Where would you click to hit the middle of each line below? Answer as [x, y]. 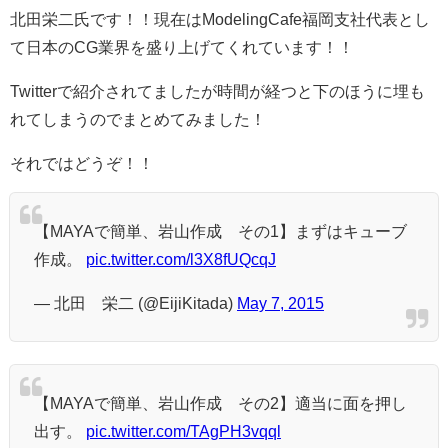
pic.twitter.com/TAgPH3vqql [183, 431]
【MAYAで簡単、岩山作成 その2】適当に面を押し [220, 403]
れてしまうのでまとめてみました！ [138, 119]
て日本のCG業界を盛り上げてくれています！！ [182, 47]
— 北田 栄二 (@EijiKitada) [135, 303]
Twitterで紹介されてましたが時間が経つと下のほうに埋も [217, 91]
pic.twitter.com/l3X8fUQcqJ [181, 259]
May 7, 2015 [280, 303]
